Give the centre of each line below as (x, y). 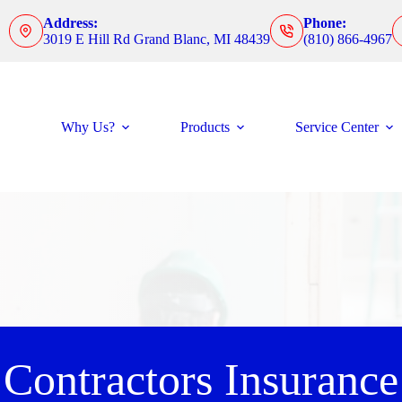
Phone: (325, 22)
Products (205, 127)
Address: (70, 22)
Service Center (337, 127)
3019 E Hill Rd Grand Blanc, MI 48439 (156, 39)
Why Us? (88, 127)
